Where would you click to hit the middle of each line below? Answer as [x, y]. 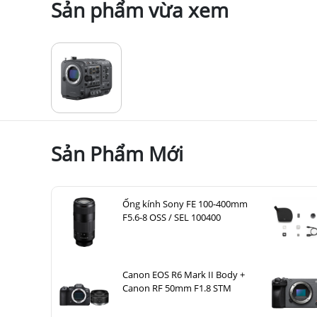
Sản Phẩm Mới [117, 154]
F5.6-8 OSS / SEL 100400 [172, 218]
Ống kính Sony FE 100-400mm [185, 204]
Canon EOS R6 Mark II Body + [184, 275]
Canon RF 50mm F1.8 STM [177, 288]
